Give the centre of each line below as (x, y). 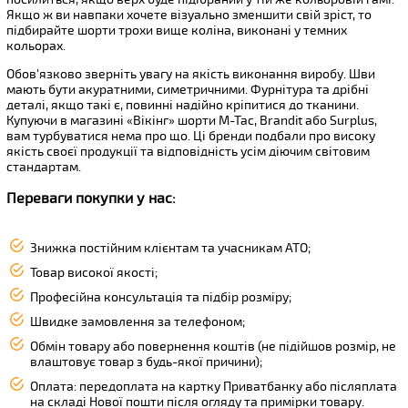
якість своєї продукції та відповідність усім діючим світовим (188, 151)
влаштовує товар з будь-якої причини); (147, 362)
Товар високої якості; (94, 273)
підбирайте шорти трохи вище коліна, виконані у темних (177, 30)
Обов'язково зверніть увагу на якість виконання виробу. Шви (191, 74)
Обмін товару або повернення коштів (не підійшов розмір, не (214, 347)
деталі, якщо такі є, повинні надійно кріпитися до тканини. (183, 105)
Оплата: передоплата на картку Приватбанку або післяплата (214, 387)
